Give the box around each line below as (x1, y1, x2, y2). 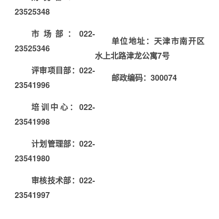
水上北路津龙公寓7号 (95, 50, 170, 62)
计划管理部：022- (31, 138, 95, 150)
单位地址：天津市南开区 (111, 35, 204, 47)
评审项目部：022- (31, 65, 95, 76)
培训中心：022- (31, 101, 95, 113)
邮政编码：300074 (111, 72, 177, 84)
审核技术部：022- (31, 175, 95, 186)
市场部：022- (31, 28, 95, 40)
